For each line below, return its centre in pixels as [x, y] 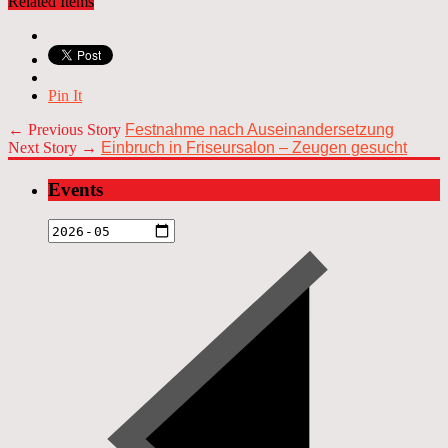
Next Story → [54, 147]
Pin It [65, 95]
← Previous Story [66, 129]
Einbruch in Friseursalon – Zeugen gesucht [254, 147]
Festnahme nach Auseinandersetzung [259, 129]
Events [75, 189]
